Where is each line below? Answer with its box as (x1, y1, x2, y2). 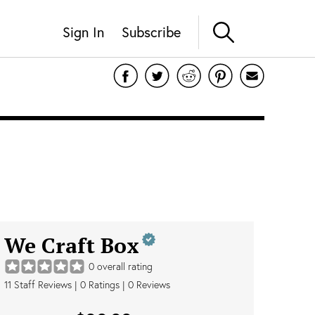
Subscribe (122, 22, 181, 41)
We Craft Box (4, 231, 139, 259)
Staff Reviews (11, 278, 72, 291)
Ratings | (86, 278, 128, 291)
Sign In (63, 22, 104, 41)
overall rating (94, 260, 153, 273)
